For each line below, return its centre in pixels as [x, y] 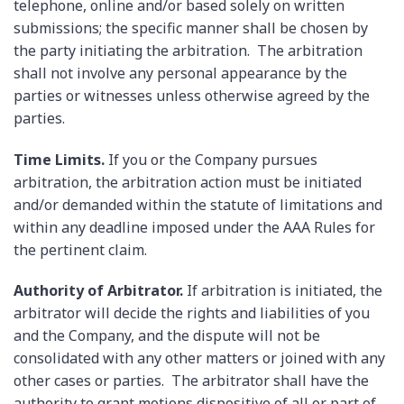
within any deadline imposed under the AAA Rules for [194, 227]
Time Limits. [59, 159]
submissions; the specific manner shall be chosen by [191, 28]
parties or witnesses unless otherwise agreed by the [192, 95]
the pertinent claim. [80, 249]
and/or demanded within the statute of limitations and [198, 204]
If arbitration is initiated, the [283, 291]
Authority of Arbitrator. [98, 291]
